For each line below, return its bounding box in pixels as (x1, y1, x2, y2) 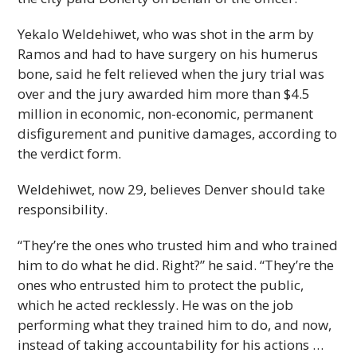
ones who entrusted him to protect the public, (18, 276, 304, 294)
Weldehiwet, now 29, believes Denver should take (18, 180, 326, 198)
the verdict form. (18, 144, 122, 163)
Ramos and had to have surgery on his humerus (18, 45, 319, 63)
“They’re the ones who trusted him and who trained (18, 236, 339, 254)
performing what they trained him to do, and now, (18, 316, 332, 334)
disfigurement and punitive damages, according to (18, 124, 338, 143)
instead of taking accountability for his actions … (18, 335, 324, 354)
